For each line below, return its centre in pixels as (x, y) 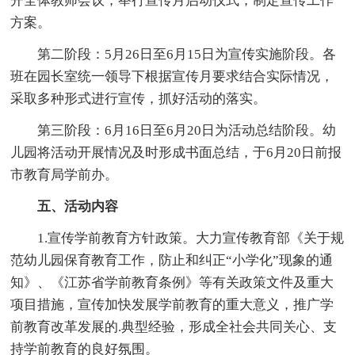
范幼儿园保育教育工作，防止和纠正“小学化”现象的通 (172, 260)
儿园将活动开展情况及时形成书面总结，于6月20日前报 (176, 152)
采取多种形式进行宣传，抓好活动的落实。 (139, 98)
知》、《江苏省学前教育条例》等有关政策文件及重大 (172, 282)
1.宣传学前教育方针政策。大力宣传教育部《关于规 (191, 238)
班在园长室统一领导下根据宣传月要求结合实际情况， (172, 76)
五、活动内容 (78, 206)
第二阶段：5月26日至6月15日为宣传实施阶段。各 (187, 54)
